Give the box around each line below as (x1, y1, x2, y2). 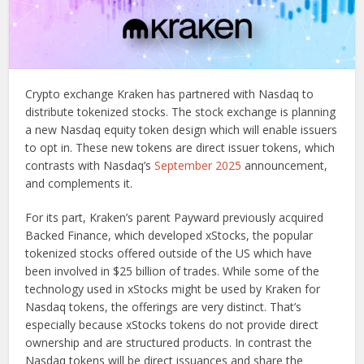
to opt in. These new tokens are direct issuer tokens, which (25, 140, 336, 156)
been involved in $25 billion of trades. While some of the (25, 263, 320, 279)
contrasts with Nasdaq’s (25, 158, 155, 174)
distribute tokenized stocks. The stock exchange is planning (25, 104, 336, 120)
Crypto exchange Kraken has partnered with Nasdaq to (25, 86, 314, 102)
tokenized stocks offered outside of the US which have (25, 245, 313, 262)
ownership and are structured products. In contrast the (25, 335, 313, 351)
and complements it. (25, 175, 133, 192)
